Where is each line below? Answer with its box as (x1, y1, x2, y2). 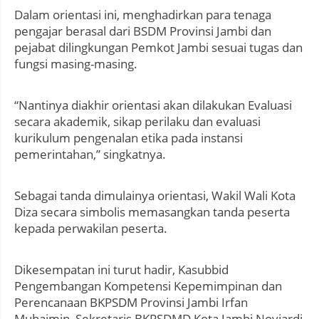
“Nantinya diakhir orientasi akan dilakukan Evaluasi (14, 97, 292, 114)
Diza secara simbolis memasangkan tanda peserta (14, 204, 290, 221)
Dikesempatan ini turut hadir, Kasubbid (14, 261, 229, 278)
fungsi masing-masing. (14, 56, 137, 73)
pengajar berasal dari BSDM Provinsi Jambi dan (14, 23, 271, 40)
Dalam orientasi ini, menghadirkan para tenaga (14, 6, 271, 23)
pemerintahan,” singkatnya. (14, 146, 166, 163)
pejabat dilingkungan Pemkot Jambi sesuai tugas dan (14, 39, 303, 56)
